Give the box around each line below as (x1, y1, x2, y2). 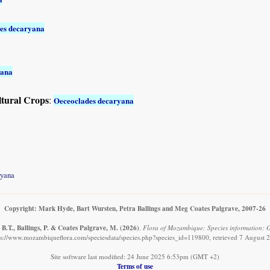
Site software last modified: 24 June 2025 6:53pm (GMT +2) (51, 252, 219, 262)
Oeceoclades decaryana (54, 94, 134, 106)
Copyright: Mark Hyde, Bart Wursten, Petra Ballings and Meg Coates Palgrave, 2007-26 (4, 203, 266, 214)
